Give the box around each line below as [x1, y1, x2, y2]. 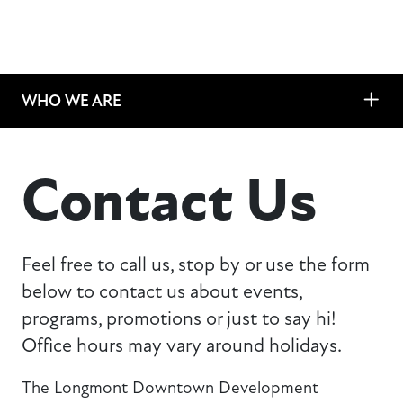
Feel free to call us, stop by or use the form [22, 253, 370, 277]
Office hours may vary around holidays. [22, 334, 345, 358]
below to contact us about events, [22, 280, 302, 304]
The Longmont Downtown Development [22, 377, 318, 399]
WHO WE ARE [22, 91, 121, 111]
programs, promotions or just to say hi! [22, 307, 336, 331]
